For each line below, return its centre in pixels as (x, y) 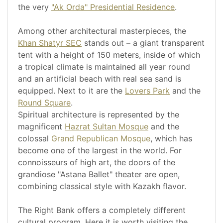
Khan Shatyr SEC (50, 43)
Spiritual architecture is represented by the (99, 115)
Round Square (44, 103)
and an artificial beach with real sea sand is (100, 79)
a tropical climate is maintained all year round (104, 67)
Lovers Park (147, 91)
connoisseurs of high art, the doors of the (97, 163)
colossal (35, 139)
